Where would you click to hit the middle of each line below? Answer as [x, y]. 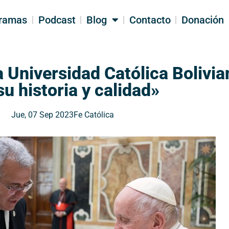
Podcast [57, 20]
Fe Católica [94, 115]
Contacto [150, 20]
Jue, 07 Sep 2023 [42, 115]
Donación [203, 20]
